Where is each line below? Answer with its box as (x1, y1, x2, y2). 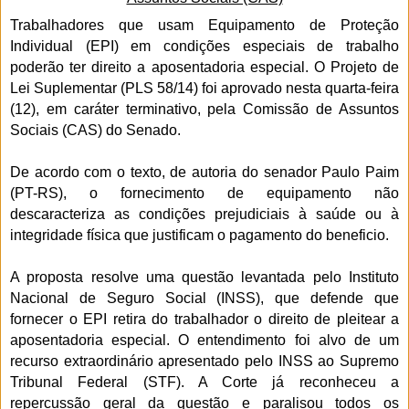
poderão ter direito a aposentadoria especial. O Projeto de (10, 58, 399, 75)
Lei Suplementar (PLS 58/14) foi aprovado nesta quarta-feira (10, 79, 399, 96)
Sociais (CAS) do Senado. (10, 121, 181, 138)
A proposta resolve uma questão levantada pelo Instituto (10, 268, 399, 285)
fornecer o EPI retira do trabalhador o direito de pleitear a (10, 310, 399, 327)
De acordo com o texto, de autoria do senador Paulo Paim (10, 163, 399, 180)
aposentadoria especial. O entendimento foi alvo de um (10, 331, 399, 348)
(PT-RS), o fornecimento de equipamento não (10, 184, 399, 201)
